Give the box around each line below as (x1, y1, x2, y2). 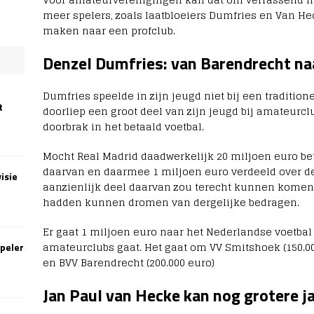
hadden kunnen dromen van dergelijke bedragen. (42, 193, 299, 212)
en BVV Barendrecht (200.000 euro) (42, 254, 214, 272)
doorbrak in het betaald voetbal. (42, 118, 204, 136)
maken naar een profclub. (42, 22, 175, 40)
